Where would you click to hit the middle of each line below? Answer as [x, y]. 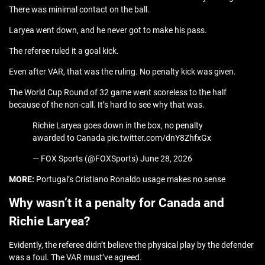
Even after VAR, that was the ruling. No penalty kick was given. [122, 72]
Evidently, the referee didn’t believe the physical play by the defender [131, 245]
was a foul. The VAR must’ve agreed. [75, 258]
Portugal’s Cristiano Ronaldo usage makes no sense [131, 180]
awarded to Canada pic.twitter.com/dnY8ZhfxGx [122, 138]
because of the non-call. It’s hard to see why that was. [107, 105]
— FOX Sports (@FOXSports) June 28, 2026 [112, 159]
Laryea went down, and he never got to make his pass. [108, 30]
